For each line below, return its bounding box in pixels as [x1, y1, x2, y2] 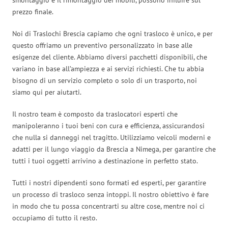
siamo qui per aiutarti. [12, 87, 81, 97]
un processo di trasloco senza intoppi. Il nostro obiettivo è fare [12, 189, 209, 199]
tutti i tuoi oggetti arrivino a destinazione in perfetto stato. [12, 156, 198, 165]
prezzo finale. [12, 7, 53, 16]
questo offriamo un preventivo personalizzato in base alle [12, 40, 192, 50]
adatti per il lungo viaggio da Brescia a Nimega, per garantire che [12, 144, 216, 154]
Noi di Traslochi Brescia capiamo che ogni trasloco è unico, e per [12, 28, 213, 38]
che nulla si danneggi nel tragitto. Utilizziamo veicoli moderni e [12, 132, 211, 142]
